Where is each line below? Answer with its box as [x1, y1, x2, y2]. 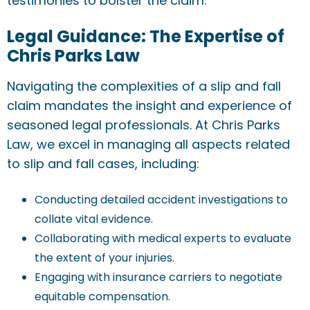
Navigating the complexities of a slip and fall [7, 77, 281, 95]
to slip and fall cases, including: [7, 155, 199, 172]
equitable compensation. [35, 289, 170, 304]
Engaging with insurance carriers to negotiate [35, 269, 282, 285]
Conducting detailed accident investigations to [35, 192, 288, 208]
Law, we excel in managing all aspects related [7, 136, 290, 153]
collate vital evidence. [35, 211, 153, 227]
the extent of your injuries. [35, 250, 174, 266]
